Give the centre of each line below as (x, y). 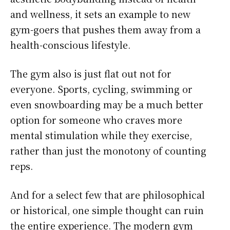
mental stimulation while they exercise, (101, 135)
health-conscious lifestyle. (72, 45)
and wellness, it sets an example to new (100, 14)
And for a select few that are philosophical (108, 195)
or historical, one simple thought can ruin (107, 210)
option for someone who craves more (96, 120)
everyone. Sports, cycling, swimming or (101, 89)
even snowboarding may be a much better (107, 104)
